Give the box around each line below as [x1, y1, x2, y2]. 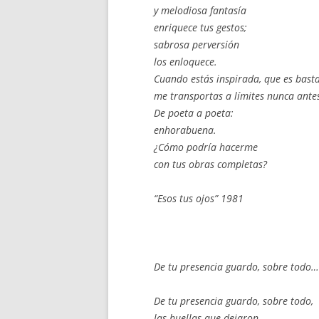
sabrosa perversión [154, 38, 239, 51]
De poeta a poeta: [154, 106, 234, 120]
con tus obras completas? [154, 157, 267, 171]
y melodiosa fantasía [154, 4, 246, 17]
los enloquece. [154, 55, 217, 68]
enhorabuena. [154, 123, 216, 137]
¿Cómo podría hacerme [154, 140, 258, 154]
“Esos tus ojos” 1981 [154, 192, 244, 205]
